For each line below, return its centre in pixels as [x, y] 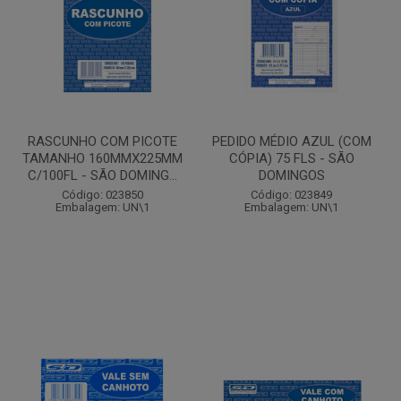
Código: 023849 [291, 195]
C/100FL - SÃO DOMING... [102, 175]
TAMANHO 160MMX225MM [102, 158]
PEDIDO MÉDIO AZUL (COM [291, 141]
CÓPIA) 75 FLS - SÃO [291, 158]
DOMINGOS [291, 175]
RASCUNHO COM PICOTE [102, 141]
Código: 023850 [102, 195]
